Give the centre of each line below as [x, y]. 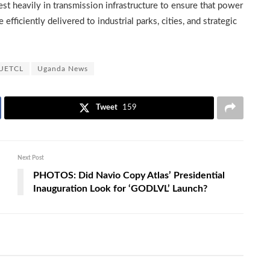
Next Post [31, 158]
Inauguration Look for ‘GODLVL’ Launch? [120, 189]
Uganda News [63, 69]
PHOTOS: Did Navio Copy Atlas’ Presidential [129, 176]
